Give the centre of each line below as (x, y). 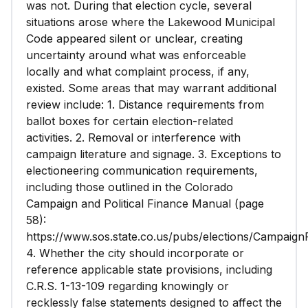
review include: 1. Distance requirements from (145, 104)
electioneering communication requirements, (142, 170)
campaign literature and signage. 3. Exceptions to (154, 154)
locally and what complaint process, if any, (138, 71)
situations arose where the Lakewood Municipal (151, 22)
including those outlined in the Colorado (130, 187)
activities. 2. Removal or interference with (133, 137)
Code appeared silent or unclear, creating (134, 38)
